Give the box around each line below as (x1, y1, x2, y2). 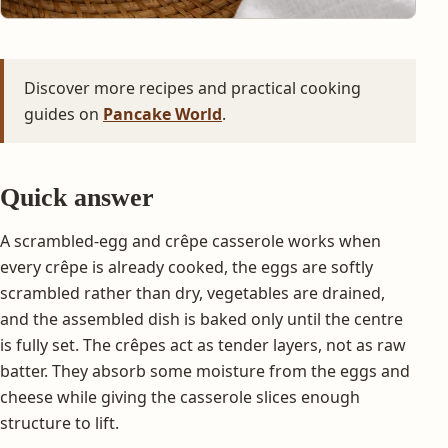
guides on (24, 102, 103, 125)
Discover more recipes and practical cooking (24, 76, 361, 99)
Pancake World (103, 102, 222, 125)
